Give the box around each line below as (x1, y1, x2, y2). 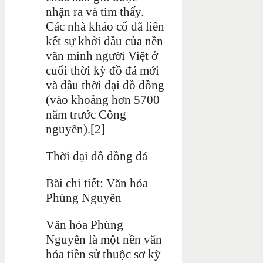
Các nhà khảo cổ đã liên (46, 19, 164, 33)
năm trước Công (46, 107, 126, 122)
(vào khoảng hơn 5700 (46, 92, 160, 107)
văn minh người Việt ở (46, 48, 158, 63)
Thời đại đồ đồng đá (46, 149, 147, 163)
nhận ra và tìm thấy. (46, 4, 144, 19)
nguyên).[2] (46, 122, 105, 136)
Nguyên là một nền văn (46, 232, 162, 247)
